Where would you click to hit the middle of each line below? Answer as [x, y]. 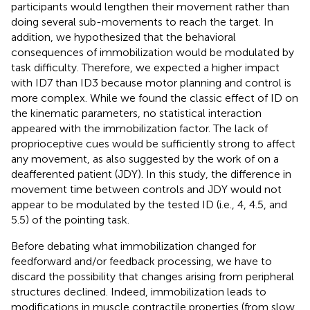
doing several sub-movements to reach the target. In [142, 22]
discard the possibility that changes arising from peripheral [153, 277]
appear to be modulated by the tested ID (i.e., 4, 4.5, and [149, 205]
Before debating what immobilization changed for [134, 246]
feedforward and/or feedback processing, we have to [142, 262]
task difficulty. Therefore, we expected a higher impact [145, 68]
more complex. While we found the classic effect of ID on [155, 98]
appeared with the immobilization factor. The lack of [139, 129]
